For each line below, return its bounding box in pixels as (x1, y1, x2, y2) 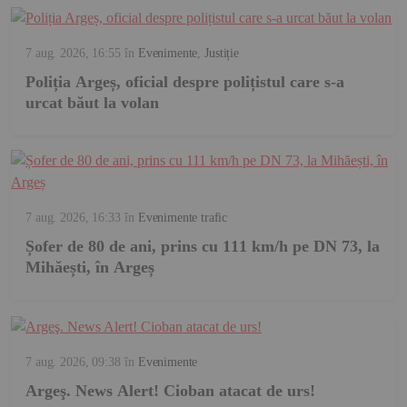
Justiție (204, 46, 239, 61)
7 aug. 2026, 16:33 (25, 211, 121, 225)
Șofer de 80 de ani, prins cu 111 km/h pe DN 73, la (25, 237, 380, 256)
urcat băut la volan (25, 94, 159, 113)
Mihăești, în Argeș (25, 258, 154, 277)
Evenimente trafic (137, 211, 228, 225)
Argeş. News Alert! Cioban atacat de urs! (25, 381, 315, 400)
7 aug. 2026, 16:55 (25, 46, 121, 61)
